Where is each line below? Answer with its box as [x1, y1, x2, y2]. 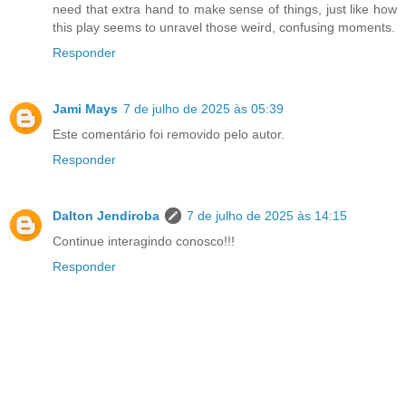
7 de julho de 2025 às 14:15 [187, 208, 347, 223]
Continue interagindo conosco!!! [53, 233, 235, 248]
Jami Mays [53, 101, 118, 116]
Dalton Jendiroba [53, 208, 159, 223]
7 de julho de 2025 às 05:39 [123, 101, 284, 116]
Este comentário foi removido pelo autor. [53, 126, 285, 141]
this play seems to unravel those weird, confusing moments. [53, 19, 395, 34]
